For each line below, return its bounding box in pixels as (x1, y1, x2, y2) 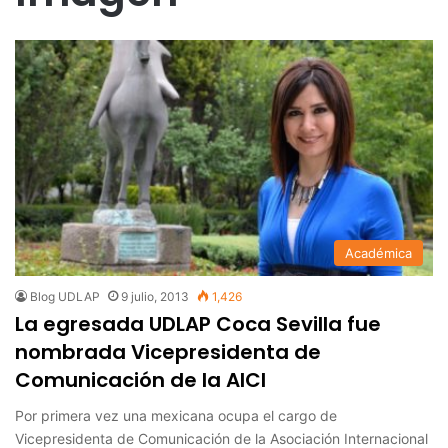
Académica (345, 244, 412, 261)
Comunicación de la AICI (15, 365, 266, 394)
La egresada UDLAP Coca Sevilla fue (15, 309, 381, 338)
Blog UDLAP (30, 288, 100, 304)
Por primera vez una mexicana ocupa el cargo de (15, 406, 337, 424)
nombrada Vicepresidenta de (15, 337, 321, 366)
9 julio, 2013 (121, 288, 189, 304)
